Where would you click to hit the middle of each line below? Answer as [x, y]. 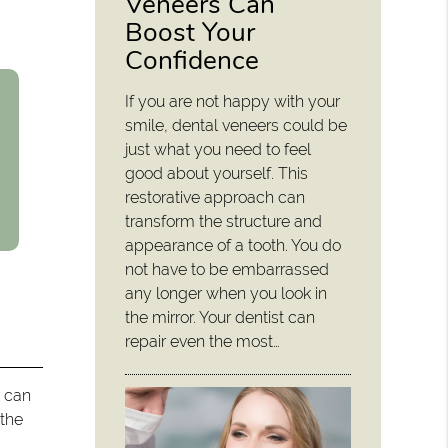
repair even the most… [203, 341]
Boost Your [190, 31]
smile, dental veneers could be [236, 125]
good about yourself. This [217, 173]
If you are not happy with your [233, 101]
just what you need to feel [218, 149]
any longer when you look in [226, 293]
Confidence [192, 59]
